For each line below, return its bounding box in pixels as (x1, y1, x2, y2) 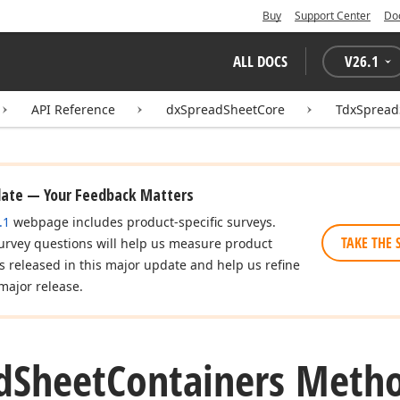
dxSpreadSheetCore (166, 101, 285, 118)
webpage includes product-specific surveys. (10, 213, 276, 230)
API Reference (31, 101, 115, 118)
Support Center (295, 8, 371, 23)
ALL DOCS (233, 51, 287, 71)
